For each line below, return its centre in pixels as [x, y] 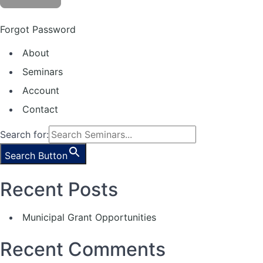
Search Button [36, 156]
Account [41, 90]
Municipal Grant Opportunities [89, 217]
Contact [40, 109]
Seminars [43, 72]
